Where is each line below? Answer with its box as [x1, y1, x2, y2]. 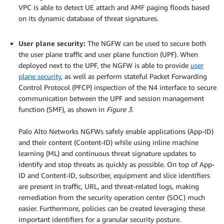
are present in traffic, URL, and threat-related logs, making [18, 182, 199, 191]
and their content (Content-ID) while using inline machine [18, 138, 198, 147]
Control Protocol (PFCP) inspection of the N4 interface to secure [18, 83, 216, 92]
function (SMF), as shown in [18, 105, 106, 114]
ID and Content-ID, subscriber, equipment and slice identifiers [18, 171, 210, 180]
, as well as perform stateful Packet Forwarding [61, 72, 207, 81]
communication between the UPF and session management [18, 94, 204, 103]
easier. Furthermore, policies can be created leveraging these [18, 204, 205, 213]
